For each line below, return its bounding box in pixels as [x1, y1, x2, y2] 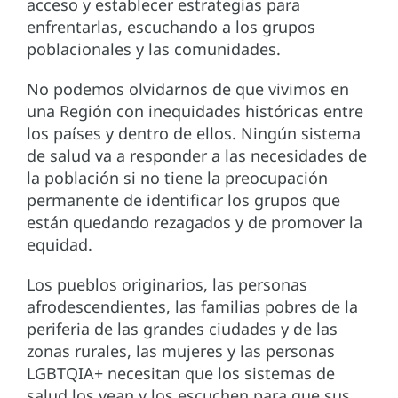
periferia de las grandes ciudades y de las [27, 318, 338, 340]
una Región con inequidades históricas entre [27, 100, 363, 123]
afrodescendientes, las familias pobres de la [27, 296, 358, 318]
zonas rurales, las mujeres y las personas [27, 340, 335, 362]
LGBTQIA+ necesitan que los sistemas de [27, 362, 335, 385]
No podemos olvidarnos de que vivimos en [27, 78, 349, 100]
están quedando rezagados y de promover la [27, 211, 362, 234]
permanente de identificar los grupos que [27, 189, 340, 211]
